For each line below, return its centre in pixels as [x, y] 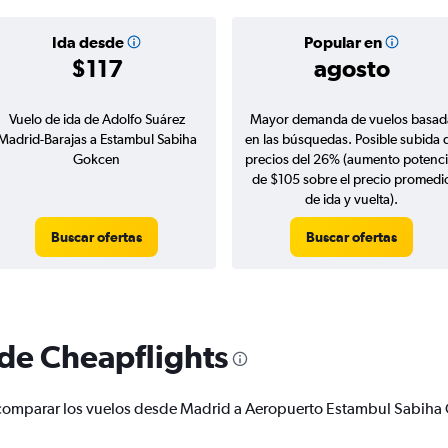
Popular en [342, 42]
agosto [351, 68]
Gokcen [96, 159]
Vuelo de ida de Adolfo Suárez [96, 119]
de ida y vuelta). [351, 199]
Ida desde [87, 42]
